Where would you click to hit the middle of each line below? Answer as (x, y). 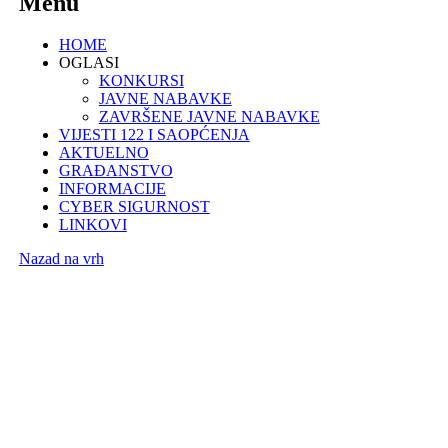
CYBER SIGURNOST (134, 207)
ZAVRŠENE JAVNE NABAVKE (209, 117)
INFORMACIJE (112, 189)
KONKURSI (141, 81)
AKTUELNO (103, 153)
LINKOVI (92, 225)
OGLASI (88, 63)
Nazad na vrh (61, 259)
